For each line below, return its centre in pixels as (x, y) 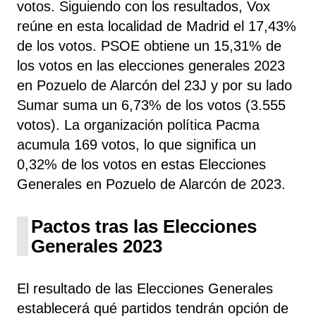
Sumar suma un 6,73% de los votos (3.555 (151, 105)
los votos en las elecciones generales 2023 (151, 65)
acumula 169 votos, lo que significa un (136, 144)
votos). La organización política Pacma (138, 124)
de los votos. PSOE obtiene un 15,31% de (149, 45)
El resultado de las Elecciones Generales (145, 288)
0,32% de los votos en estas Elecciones (141, 164)
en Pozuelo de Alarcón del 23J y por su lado (154, 85)
